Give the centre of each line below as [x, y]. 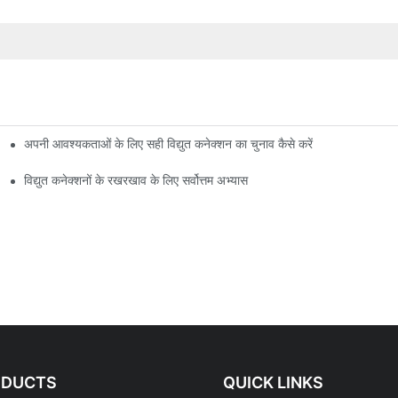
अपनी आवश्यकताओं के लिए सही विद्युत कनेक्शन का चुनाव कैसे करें [169, 143]
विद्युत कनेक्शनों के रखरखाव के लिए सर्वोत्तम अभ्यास [136, 179]
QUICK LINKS [273, 382]
